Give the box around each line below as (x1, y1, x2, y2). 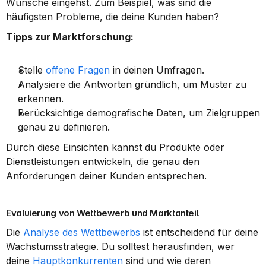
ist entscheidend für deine (140, 226, 258, 238)
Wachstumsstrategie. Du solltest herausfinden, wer (6, 240, 235, 252)
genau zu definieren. (18, 121, 110, 133)
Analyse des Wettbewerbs (23, 226, 140, 238)
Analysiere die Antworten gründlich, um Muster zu (18, 78, 246, 90)
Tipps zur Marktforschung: (6, 31, 134, 43)
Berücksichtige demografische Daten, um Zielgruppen (18, 107, 260, 119)
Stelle (18, 64, 46, 76)
